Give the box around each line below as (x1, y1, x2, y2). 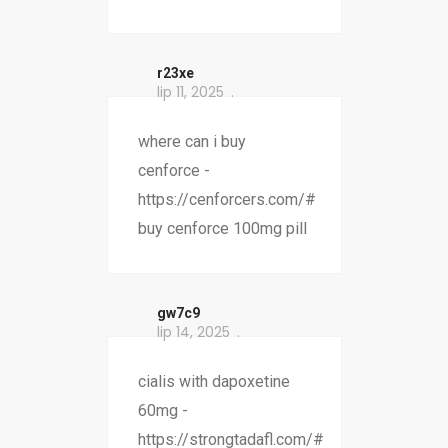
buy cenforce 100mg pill (137, 219, 307, 239)
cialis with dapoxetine (137, 372, 290, 392)
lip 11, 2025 (156, 82, 224, 103)
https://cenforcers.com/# (137, 190, 316, 210)
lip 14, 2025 (156, 322, 230, 343)
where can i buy (137, 132, 246, 152)
